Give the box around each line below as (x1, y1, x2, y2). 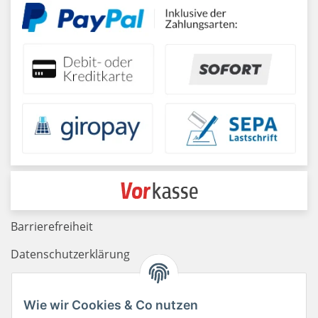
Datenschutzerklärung (11, 246, 130, 262)
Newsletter (11, 300, 69, 317)
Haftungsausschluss (11, 273, 119, 290)
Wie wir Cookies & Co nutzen (23, 297, 198, 313)
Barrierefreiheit (11, 219, 93, 235)
